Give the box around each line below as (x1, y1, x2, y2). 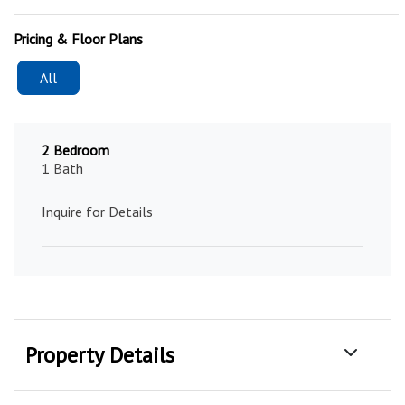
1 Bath (42, 159, 83, 178)
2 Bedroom (42, 141, 109, 160)
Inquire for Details (42, 202, 153, 221)
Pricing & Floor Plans (14, 30, 143, 49)
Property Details (25, 341, 174, 370)
